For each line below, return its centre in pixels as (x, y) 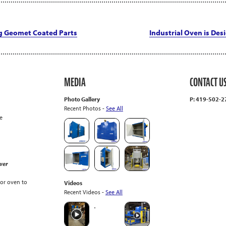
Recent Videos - (84, 192)
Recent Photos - (85, 108)
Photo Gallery (82, 99)
